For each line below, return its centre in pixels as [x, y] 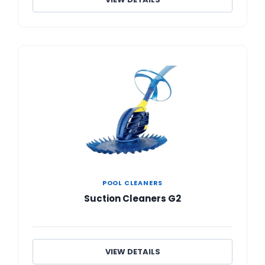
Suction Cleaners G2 [132, 198]
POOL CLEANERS [132, 182]
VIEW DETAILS [132, 251]
